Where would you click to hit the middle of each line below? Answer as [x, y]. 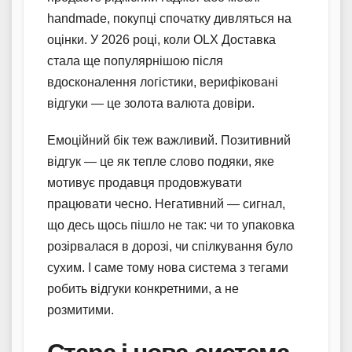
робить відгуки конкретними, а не [143, 289]
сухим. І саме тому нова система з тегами [168, 268]
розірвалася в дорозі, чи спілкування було [170, 247]
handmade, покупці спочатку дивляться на [169, 19]
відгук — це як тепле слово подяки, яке [161, 162]
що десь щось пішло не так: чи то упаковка [171, 225]
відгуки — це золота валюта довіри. [151, 104]
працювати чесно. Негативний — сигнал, [166, 204]
